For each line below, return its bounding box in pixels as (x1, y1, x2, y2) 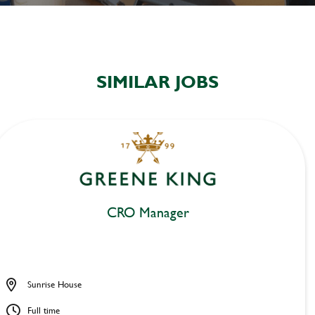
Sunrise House (27, 278, 82, 291)
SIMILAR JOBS (96, 70, 219, 94)
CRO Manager (106, 202, 189, 223)
